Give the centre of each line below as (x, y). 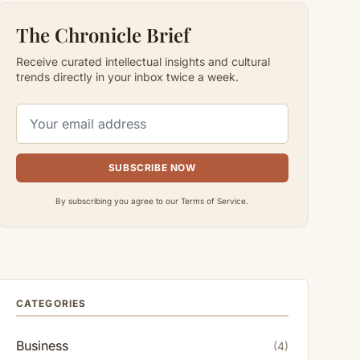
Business (42, 346)
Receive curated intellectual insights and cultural (143, 61)
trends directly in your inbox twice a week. (127, 77)
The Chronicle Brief (102, 35)
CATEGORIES (51, 303)
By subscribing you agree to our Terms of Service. (152, 201)
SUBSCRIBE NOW (152, 168)
